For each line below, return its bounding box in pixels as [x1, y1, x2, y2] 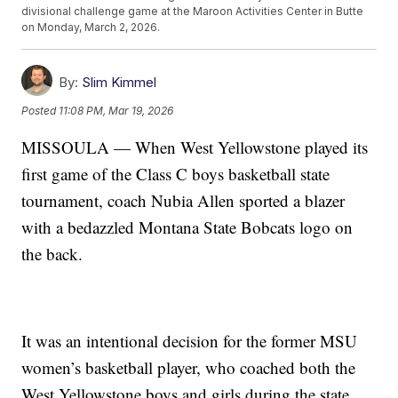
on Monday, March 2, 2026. [21, 20, 161, 35]
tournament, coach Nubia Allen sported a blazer [21, 189, 346, 212]
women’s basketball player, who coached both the [21, 356, 356, 379]
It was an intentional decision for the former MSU [21, 330, 358, 353]
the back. [21, 243, 84, 266]
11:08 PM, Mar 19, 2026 [59, 103, 174, 117]
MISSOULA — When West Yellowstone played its [21, 136, 369, 159]
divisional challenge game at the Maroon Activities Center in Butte [21, 4, 364, 19]
